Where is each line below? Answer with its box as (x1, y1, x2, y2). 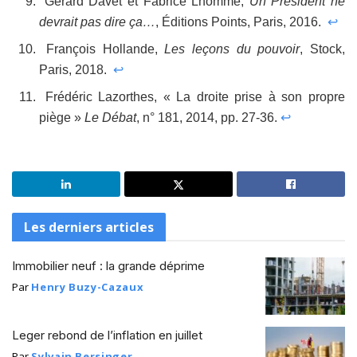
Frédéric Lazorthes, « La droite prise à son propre (39, 90, 345, 104)
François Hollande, (39, 42, 165, 57)
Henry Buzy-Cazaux (31, 280, 144, 295)
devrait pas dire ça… (39, 15, 156, 29)
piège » (39, 111, 85, 125)
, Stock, (300, 42, 346, 57)
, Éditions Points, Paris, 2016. (155, 15, 328, 29)
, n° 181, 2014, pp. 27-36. (136, 111, 281, 125)
